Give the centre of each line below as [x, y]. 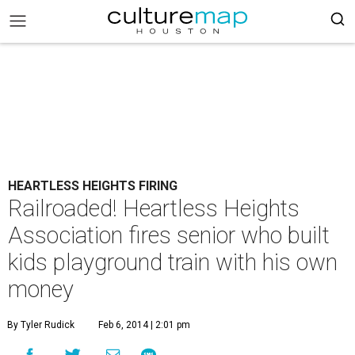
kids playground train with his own [173, 262]
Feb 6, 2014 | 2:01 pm [144, 325]
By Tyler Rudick [41, 325]
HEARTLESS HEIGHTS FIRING [93, 186]
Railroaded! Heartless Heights [154, 208]
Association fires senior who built [169, 235]
